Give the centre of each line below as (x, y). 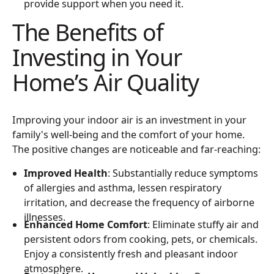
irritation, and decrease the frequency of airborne (139, 202)
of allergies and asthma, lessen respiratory (123, 187)
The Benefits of (87, 32)
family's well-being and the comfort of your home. (128, 134)
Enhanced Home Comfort (86, 225)
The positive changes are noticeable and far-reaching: (136, 149)
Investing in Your (97, 57)
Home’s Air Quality (105, 83)
